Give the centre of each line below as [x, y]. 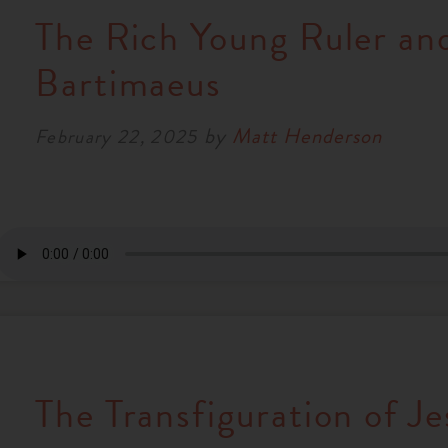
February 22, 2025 [116, 137]
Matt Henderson [307, 136]
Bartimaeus [128, 82]
